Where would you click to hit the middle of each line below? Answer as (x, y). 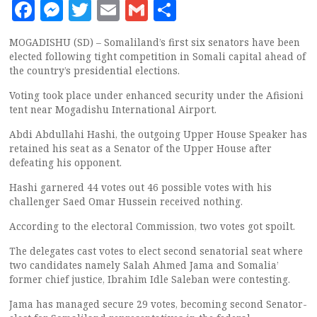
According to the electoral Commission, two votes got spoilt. (152, 226)
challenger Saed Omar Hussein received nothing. (126, 201)
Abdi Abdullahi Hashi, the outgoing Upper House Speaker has (158, 134)
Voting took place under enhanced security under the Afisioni (156, 95)
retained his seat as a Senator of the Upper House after (140, 148)
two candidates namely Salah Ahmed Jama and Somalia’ (144, 265)
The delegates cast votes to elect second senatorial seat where (156, 251)
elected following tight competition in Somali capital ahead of (157, 56)
